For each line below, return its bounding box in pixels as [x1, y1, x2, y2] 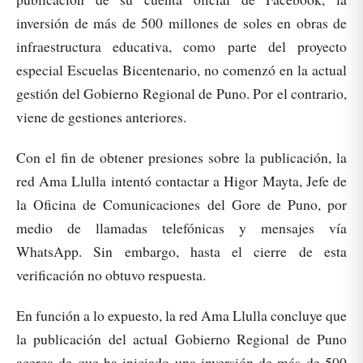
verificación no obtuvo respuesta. [16, 264, 206, 284]
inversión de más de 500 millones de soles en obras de [16, 12, 347, 32]
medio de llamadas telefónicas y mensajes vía [16, 217, 347, 237]
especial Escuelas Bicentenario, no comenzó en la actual [16, 59, 347, 79]
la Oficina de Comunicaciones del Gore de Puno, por [16, 194, 347, 214]
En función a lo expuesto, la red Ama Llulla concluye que [16, 305, 347, 326]
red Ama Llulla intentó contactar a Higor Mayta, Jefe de [16, 170, 347, 190]
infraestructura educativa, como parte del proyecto [16, 36, 347, 56]
